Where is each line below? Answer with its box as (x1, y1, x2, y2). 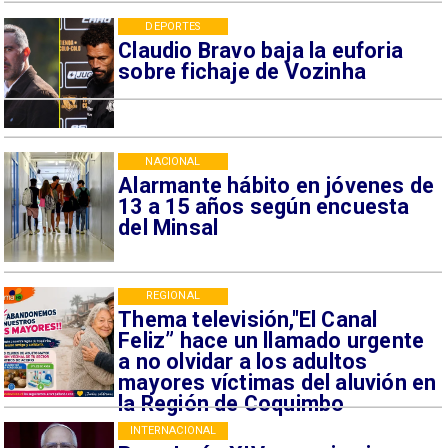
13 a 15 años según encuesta (118, 193, 410, 219)
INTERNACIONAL (129, 424, 217, 438)
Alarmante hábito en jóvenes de (118, 172, 435, 198)
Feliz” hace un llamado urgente (118, 328, 425, 354)
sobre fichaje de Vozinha (118, 58, 367, 84)
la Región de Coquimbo (118, 391, 345, 417)
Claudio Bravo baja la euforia (118, 37, 404, 63)
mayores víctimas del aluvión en (118, 370, 437, 396)
